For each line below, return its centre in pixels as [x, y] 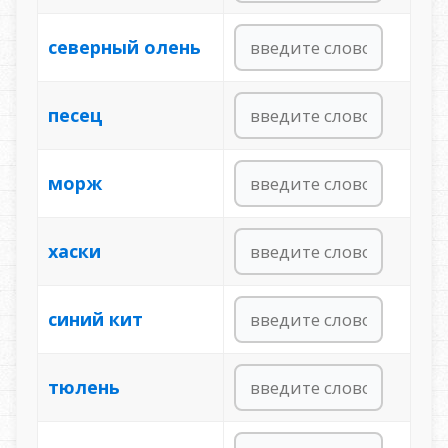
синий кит [95, 318]
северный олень [124, 46]
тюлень [83, 386]
